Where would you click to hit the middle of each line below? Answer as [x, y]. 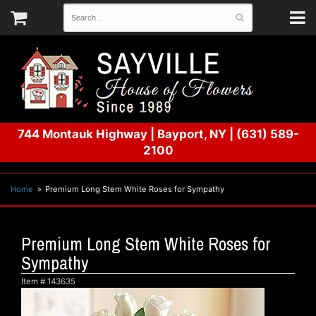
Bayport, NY [193, 134]
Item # [34, 281]
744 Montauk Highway [82, 134]
